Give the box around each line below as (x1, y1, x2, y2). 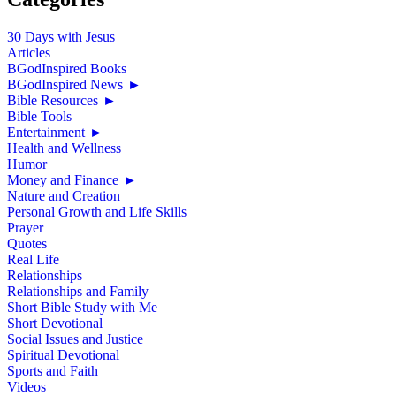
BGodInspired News (7, 76, 123, 92)
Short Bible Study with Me (7, 299, 157, 315)
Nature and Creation (7, 187, 120, 203)
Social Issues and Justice (7, 331, 143, 346)
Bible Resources (7, 92, 98, 108)
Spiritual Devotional (7, 346, 119, 362)
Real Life (7, 251, 59, 267)
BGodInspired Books (7, 60, 126, 76)
